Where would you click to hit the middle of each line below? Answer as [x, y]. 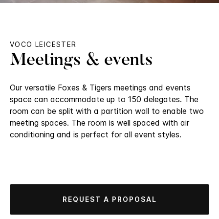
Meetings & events [81, 61]
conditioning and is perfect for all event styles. [96, 135]
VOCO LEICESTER [43, 44]
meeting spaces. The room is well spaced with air [99, 123]
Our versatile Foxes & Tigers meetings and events [100, 88]
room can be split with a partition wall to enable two [107, 111]
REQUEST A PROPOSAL [109, 199]
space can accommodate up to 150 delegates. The [104, 99]
